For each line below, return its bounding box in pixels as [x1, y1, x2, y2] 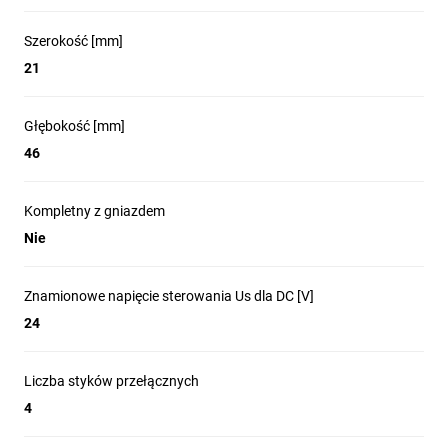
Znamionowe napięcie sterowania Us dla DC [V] [24, 288, 314, 304]
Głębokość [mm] [24, 118, 125, 134]
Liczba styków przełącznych [24, 373, 199, 389]
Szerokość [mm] [24, 33, 123, 49]
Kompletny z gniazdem [24, 203, 165, 219]
